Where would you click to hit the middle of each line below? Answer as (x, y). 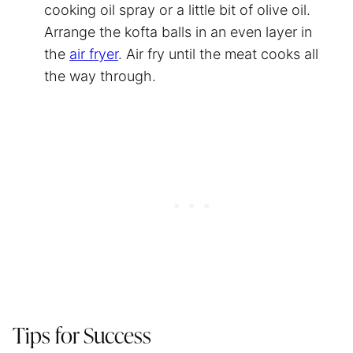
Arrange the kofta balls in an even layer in (178, 32)
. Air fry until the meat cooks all (218, 54)
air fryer (94, 54)
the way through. (102, 76)
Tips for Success (82, 337)
